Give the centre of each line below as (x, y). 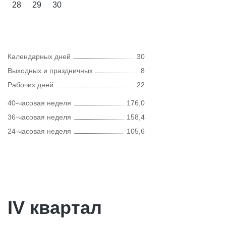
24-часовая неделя (39, 131)
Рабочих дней (31, 85)
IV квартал (55, 208)
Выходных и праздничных (50, 71)
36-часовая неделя (39, 117)
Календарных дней (39, 56)
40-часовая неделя (39, 103)
